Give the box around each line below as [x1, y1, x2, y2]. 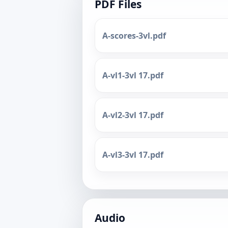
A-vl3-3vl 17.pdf [102, 149, 163, 160]
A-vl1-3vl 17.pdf [102, 70, 163, 81]
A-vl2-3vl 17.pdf [102, 109, 163, 121]
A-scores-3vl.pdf [102, 30, 166, 41]
